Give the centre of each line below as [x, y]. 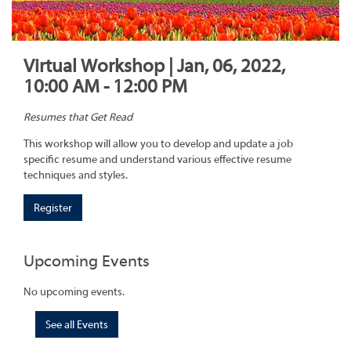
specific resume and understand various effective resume [157, 160]
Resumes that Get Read [78, 118]
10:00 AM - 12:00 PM [105, 87]
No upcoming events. [74, 292]
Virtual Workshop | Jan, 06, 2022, [154, 66]
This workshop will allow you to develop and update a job [158, 145]
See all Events [77, 325]
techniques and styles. [76, 176]
